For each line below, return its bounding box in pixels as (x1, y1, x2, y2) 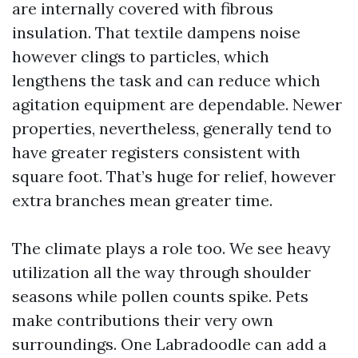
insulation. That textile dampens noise (12, 22, 300, 43)
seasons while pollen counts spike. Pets (12, 286, 308, 307)
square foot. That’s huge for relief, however (12, 166, 336, 187)
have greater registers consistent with (12, 142, 300, 163)
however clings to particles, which (12, 46, 269, 67)
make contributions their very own (12, 310, 273, 331)
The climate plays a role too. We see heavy (12, 238, 331, 259)
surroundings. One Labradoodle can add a (12, 334, 327, 355)
